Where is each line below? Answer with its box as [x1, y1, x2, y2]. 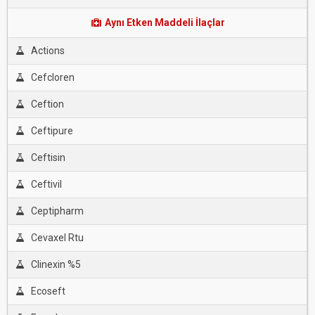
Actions [30, 45, 65, 56]
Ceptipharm [30, 205, 84, 217]
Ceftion [30, 98, 64, 110]
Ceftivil [30, 179, 62, 190]
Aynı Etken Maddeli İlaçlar [103, 17, 226, 28]
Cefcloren [30, 72, 75, 83]
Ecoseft [30, 285, 65, 297]
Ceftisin [30, 152, 65, 163]
